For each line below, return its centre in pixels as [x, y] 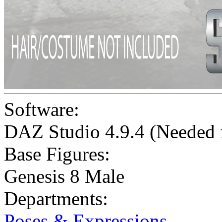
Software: [42, 110]
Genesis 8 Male [64, 176]
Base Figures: [57, 154]
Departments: [56, 199]
